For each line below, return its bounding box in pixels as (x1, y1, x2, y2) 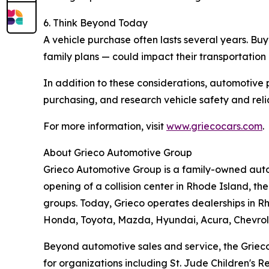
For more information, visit (43, 120, 166, 133)
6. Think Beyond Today (43, 17, 148, 29)
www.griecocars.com (166, 120, 262, 133)
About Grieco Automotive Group (43, 147, 192, 159)
